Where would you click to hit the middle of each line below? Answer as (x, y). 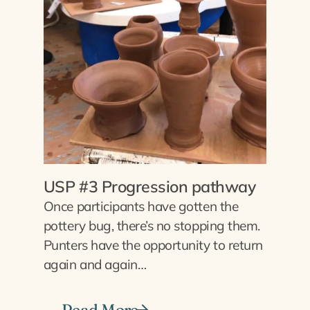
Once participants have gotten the (141, 207)
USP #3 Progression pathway (149, 187)
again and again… (95, 265)
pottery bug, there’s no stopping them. (152, 226)
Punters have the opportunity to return (153, 245)
